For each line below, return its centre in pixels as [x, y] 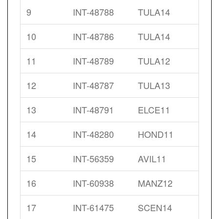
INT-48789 [93, 61]
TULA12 [154, 61]
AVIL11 [152, 158]
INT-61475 [93, 207]
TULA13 [154, 85]
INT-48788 [93, 12]
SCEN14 [155, 207]
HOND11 [156, 134]
